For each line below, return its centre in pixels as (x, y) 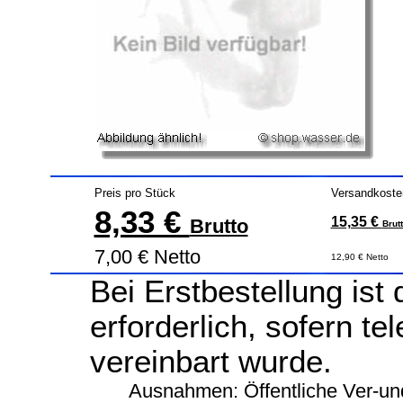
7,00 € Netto (147, 257)
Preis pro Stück (134, 193)
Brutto (219, 226)
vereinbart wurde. (210, 362)
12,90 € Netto (359, 257)
